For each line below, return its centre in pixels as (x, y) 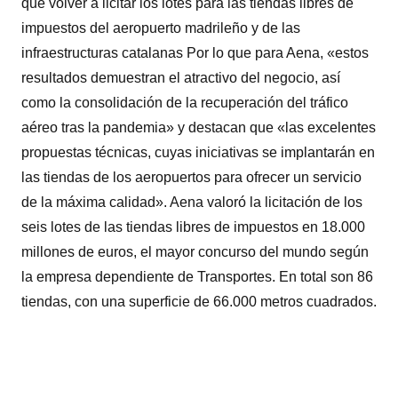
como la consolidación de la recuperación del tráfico (185, 102)
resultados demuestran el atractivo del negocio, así (181, 77)
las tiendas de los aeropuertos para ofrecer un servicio (191, 177)
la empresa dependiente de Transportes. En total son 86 (197, 276)
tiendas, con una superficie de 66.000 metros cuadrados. (199, 301)
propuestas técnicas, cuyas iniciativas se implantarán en (198, 152)
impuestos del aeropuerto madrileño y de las (161, 28)
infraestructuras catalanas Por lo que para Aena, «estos (195, 52)
